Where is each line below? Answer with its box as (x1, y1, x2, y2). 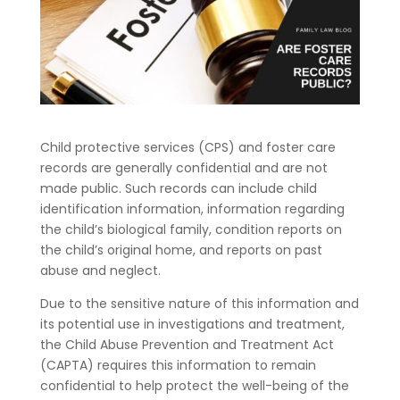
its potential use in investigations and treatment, (39, 314, 345, 333)
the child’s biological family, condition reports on (39, 220, 342, 238)
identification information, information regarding (39, 199, 345, 218)
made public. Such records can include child (39, 179, 317, 197)
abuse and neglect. (39, 261, 161, 279)
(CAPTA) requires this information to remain (39, 355, 316, 374)
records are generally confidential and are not (39, 158, 328, 177)
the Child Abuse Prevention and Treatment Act (39, 335, 334, 354)
